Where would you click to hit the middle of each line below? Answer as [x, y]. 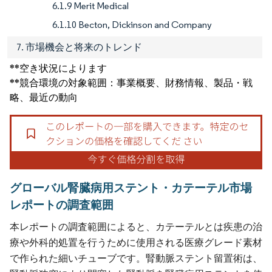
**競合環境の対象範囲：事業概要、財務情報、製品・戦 [131, 83]
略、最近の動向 [44, 97]
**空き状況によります [58, 68]
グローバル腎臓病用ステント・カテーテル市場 [131, 188]
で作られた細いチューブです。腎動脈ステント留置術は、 [136, 259]
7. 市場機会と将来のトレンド [79, 47]
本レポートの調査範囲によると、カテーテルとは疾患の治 [136, 227]
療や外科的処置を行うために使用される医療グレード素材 [136, 243]
